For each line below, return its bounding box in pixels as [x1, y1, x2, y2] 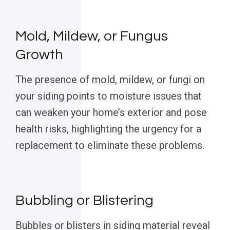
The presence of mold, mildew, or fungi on [15, 73, 205, 86]
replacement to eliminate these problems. [15, 139, 204, 152]
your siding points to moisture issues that [15, 90, 202, 103]
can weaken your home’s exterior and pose [15, 106, 207, 119]
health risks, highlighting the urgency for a [15, 123, 201, 136]
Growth [15, 47, 63, 63]
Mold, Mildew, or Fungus [15, 29, 168, 44]
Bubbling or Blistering [15, 193, 154, 208]
